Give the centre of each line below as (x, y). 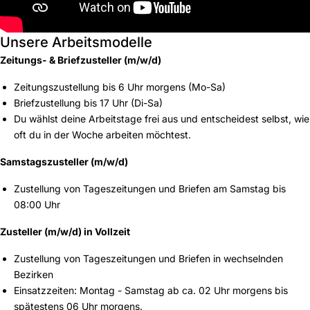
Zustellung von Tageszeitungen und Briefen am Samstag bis (150, 188)
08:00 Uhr (37, 204)
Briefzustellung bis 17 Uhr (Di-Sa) (88, 102)
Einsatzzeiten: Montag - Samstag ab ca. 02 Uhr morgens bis (151, 290)
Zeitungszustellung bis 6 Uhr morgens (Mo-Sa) (120, 86)
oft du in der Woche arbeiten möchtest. (102, 134)
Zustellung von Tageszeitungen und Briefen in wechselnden (148, 258)
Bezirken (34, 274)
